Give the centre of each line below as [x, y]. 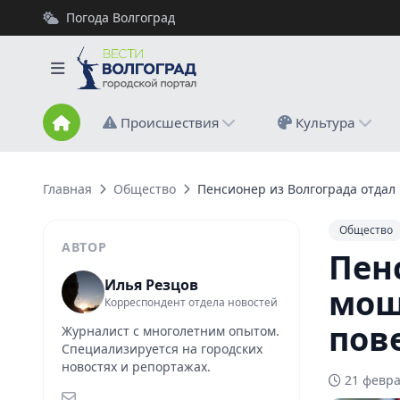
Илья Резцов [151, 285]
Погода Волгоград [121, 17]
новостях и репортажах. [136, 367]
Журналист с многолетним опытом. [171, 331]
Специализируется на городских [162, 349]
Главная [67, 189]
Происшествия [170, 122]
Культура [325, 122]
